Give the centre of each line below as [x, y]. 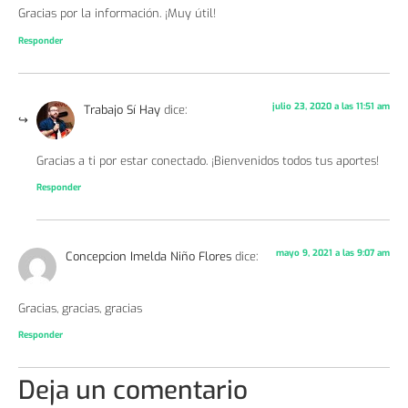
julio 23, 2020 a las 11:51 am [331, 106]
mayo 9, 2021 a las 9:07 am [333, 253]
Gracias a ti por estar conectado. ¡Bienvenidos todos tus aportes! [208, 160]
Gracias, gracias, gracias [80, 308]
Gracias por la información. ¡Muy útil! [117, 14]
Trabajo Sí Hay [122, 109]
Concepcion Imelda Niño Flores [148, 257]
